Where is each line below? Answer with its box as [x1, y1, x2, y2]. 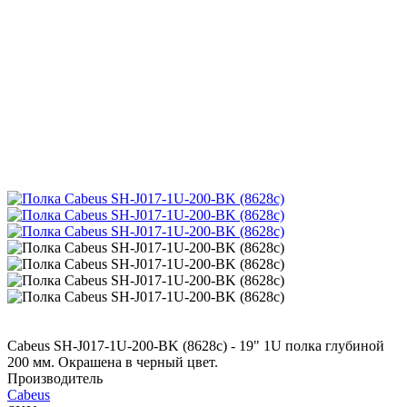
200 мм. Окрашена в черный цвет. [7, 353, 218, 370]
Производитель [7, 370, 103, 386]
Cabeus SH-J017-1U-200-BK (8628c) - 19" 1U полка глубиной [7, 337, 384, 353]
